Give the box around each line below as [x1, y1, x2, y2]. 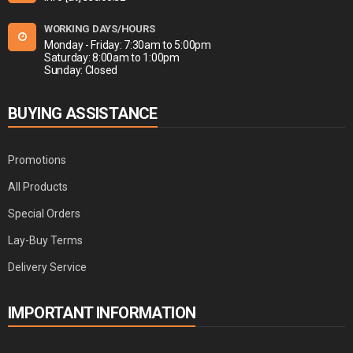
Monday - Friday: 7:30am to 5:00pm [44, 39, 211, 51]
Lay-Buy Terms [8, 234, 83, 247]
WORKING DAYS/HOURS [44, 23, 155, 35]
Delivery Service [8, 261, 87, 273]
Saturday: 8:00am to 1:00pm [44, 51, 180, 64]
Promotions [8, 154, 66, 166]
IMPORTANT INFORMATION [8, 303, 196, 322]
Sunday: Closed [44, 64, 118, 76]
